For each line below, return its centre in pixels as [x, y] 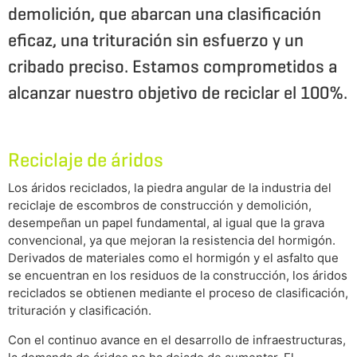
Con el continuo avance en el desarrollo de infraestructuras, [177, 340]
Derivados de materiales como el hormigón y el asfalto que [173, 258]
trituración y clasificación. [80, 311]
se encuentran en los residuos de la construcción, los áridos [178, 276]
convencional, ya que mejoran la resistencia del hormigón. [172, 241]
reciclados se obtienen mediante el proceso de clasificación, [178, 293]
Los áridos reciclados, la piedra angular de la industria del [170, 188]
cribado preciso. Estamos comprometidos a [173, 66]
